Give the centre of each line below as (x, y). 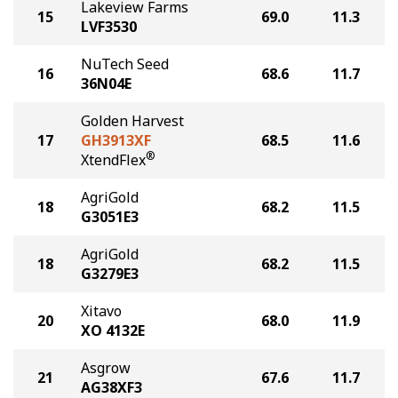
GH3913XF (116, 140)
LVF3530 (109, 27)
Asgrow (106, 368)
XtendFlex (113, 160)
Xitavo (101, 311)
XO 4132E (113, 330)
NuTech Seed (125, 64)
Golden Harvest (132, 121)
